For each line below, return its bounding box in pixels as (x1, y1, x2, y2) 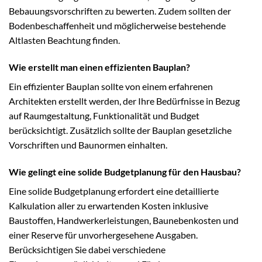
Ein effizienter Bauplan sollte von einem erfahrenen (9, 81, 213, 92)
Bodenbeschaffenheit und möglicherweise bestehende (9, 20, 226, 32)
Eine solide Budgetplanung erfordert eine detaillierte (9, 185, 219, 196)
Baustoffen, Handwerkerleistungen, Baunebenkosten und (9, 214, 239, 226)
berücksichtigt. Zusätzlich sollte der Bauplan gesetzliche (9, 125, 232, 136)
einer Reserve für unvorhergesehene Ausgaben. (9, 229, 198, 240)
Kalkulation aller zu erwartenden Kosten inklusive (9, 199, 208, 211)
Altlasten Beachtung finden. (9, 35, 120, 46)
